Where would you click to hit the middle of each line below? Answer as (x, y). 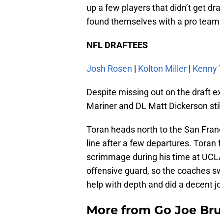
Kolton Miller (162, 69)
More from (120, 210)
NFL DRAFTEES (117, 45)
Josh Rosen (109, 69)
